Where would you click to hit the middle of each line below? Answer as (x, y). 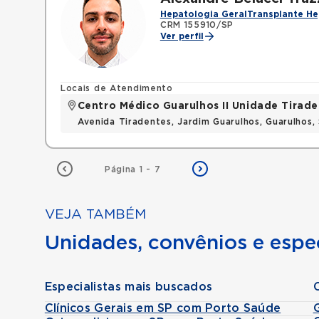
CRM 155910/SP (197, 25)
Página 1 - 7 (132, 169)
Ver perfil (182, 36)
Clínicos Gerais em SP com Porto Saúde (163, 308)
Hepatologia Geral (203, 14)
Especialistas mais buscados (129, 287)
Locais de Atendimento (116, 88)
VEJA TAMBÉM (95, 215)
